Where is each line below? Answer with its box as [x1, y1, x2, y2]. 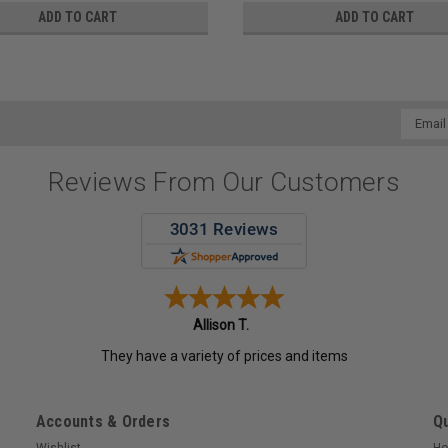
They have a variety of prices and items [100, 348, 348, 365]
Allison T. [192, 317, 249, 334]
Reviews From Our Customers [48, 167, 400, 198]
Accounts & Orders [35, 412, 171, 432]
